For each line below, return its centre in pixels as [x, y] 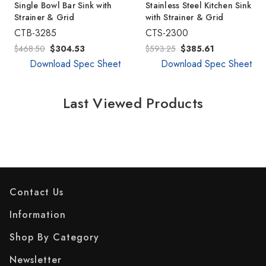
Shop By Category [54, 237]
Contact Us [37, 192]
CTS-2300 [167, 33]
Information [38, 215]
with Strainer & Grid [184, 18]
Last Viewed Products [133, 103]
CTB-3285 [35, 33]
